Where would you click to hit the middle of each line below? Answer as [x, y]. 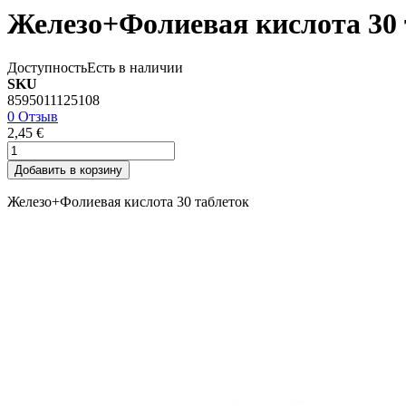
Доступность [47, 68]
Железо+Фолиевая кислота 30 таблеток [128, 202]
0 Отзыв [33, 117]
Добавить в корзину [68, 170]
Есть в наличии [135, 68]
